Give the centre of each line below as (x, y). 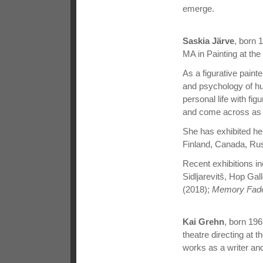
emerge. (198, 8)
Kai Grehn (203, 221)
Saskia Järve (208, 41)
